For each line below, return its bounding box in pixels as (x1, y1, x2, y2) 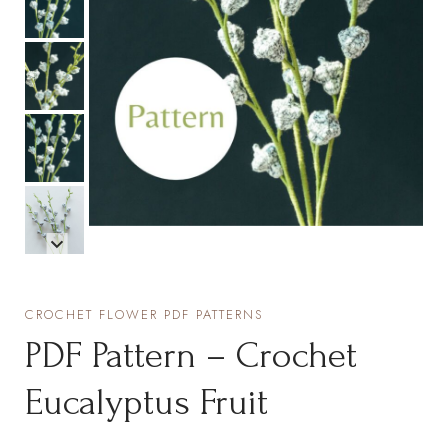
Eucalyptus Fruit (25, 380, 269, 423)
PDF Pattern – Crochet (25, 333, 358, 376)
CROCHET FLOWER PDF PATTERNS (25, 304, 264, 324)
